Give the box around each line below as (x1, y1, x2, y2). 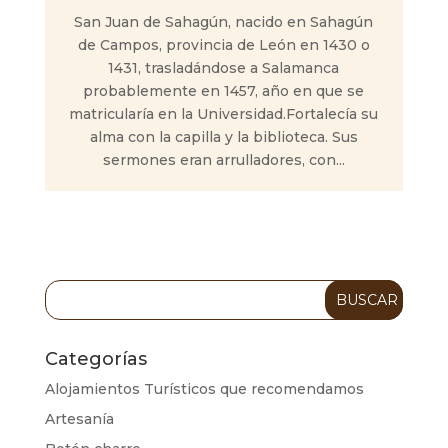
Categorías (44, 348, 147, 370)
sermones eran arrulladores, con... (102, 151, 345, 169)
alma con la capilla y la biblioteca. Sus (89, 128, 358, 146)
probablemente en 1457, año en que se (83, 82, 365, 100)
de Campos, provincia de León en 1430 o (77, 36, 370, 54)
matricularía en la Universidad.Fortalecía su (69, 105, 379, 123)
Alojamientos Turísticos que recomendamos (44, 380, 364, 398)
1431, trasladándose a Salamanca (108, 59, 340, 77)
